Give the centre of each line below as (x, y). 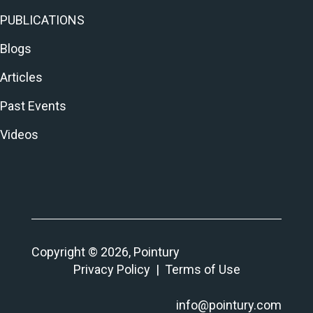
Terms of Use (202, 270)
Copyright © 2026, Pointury (105, 252)
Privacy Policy (111, 270)
